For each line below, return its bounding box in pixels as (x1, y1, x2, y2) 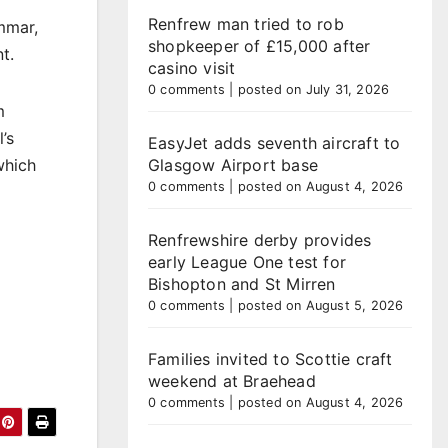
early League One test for (148, 252, 346, 272)
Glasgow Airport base (148, 155, 318, 175)
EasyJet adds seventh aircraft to (148, 133, 401, 153)
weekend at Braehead (148, 371, 316, 391)
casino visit (148, 58, 236, 78)
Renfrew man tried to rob (148, 14, 344, 34)
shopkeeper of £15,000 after (148, 36, 371, 56)
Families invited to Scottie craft (148, 349, 393, 369)
